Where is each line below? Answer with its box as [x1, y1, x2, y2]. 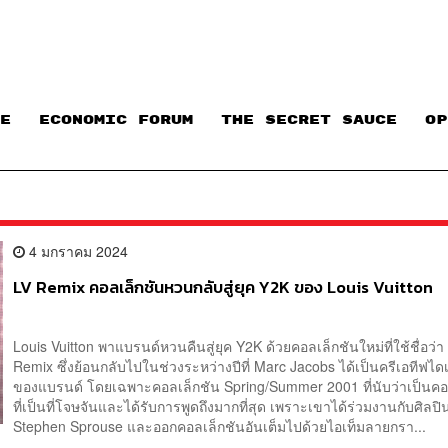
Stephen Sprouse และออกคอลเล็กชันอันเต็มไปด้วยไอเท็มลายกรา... [13, 415, 427, 436]
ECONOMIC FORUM [39, 113, 193, 128]
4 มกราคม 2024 [25, 240, 129, 261]
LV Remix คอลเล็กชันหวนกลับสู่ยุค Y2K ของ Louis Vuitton [13, 274, 434, 300]
